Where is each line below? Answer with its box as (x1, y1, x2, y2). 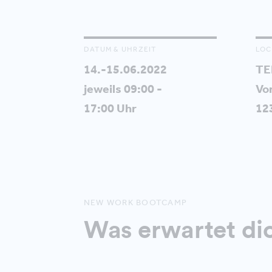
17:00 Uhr (83, 101, 137, 116)
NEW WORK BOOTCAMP (83, 197, 188, 208)
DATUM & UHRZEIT (83, 45, 157, 54)
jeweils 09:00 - (83, 81, 162, 97)
